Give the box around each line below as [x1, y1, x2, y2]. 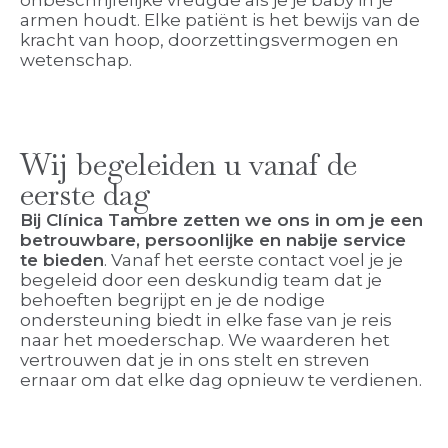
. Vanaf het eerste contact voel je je [104, 250, 403, 271]
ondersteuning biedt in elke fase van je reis [20, 310, 392, 331]
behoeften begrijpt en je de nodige [20, 290, 325, 311]
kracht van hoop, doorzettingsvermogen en [20, 30, 399, 51]
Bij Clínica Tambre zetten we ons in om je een [20, 210, 423, 231]
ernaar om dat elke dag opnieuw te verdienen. [20, 370, 422, 391]
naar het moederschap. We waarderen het [20, 330, 390, 351]
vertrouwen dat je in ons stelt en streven [20, 350, 370, 371]
